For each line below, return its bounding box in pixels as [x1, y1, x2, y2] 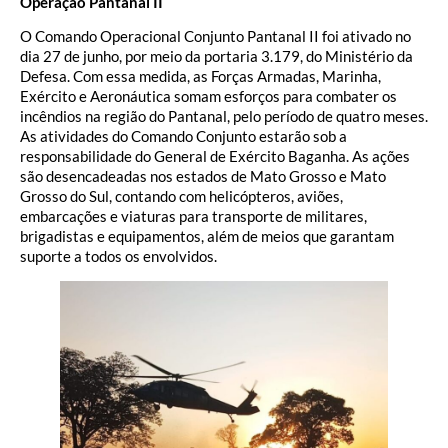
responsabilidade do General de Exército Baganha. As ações [20, 147, 410, 166]
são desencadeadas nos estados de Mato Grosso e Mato [20, 167, 386, 186]
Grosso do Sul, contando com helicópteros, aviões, [20, 187, 343, 206]
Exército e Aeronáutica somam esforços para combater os [20, 87, 397, 106]
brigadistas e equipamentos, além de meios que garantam [20, 227, 394, 246]
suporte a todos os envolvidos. [20, 247, 217, 266]
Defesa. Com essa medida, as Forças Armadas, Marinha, [20, 67, 381, 86]
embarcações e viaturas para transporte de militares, [20, 207, 367, 226]
